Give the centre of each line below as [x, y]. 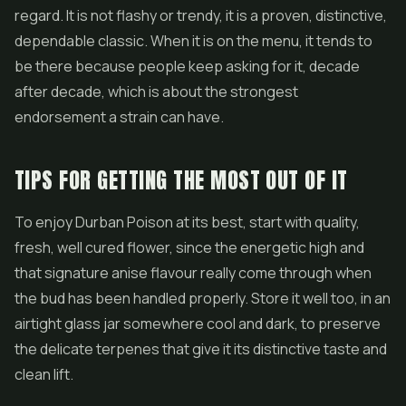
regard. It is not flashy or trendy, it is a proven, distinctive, [201, 15]
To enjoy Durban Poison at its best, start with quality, [187, 222]
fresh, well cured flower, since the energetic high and [189, 247]
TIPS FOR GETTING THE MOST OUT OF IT [181, 180]
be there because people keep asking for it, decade [187, 66]
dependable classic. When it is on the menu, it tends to [193, 41]
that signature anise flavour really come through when [193, 273]
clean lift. [44, 374]
